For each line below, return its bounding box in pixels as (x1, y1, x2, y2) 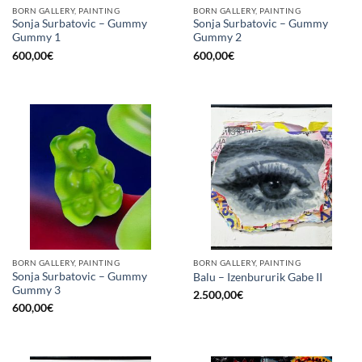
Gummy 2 (193, 31, 242, 44)
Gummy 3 (12, 284, 61, 297)
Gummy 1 (12, 31, 61, 44)
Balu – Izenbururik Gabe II (193, 270, 322, 284)
